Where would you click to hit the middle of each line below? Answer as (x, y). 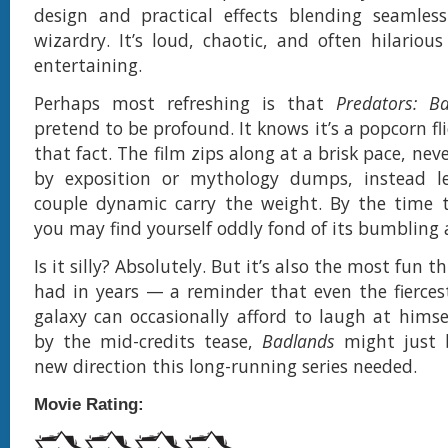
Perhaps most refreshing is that (185, 103)
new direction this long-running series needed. (225, 366)
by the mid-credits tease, (148, 341)
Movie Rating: (89, 404)
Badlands (298, 341)
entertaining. (88, 65)
